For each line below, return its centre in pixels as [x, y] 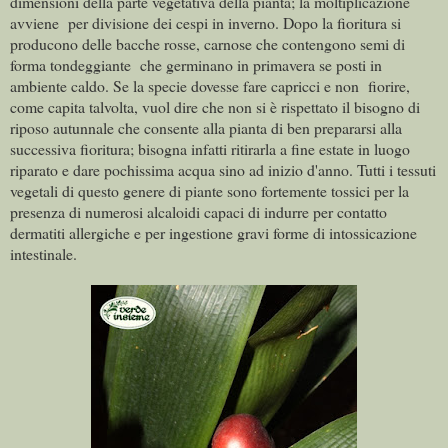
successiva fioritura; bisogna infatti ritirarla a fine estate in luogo [210, 149]
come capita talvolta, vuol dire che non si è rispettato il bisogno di [215, 107]
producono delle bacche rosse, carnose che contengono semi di [207, 44]
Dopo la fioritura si [342, 23]
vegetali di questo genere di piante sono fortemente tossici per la [209, 191]
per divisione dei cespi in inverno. [175, 23]
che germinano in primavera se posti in [261, 65]
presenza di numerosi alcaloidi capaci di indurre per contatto [198, 212]
